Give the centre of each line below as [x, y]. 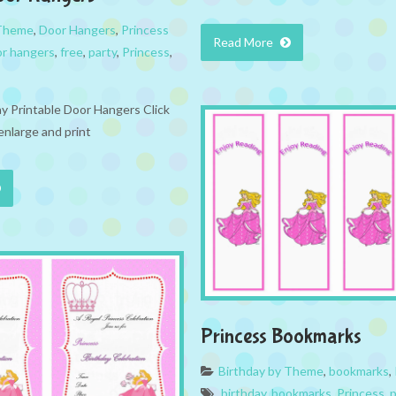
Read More [244, 42]
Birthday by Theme [271, 371]
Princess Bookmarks [281, 337]
